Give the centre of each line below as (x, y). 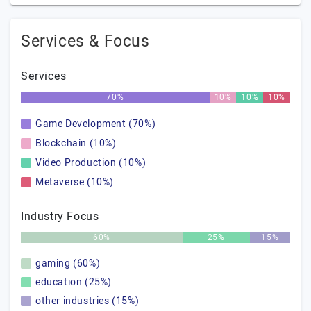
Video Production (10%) (91, 163)
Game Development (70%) (96, 124)
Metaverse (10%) (75, 182)
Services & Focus (85, 42)
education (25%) (74, 282)
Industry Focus (60, 217)
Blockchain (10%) (76, 143)
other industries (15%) (87, 301)
